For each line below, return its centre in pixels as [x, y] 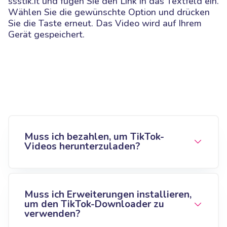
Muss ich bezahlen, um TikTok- [94, 137]
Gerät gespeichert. [46, 34]
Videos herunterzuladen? [82, 146]
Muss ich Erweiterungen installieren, [108, 194]
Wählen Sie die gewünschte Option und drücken [109, 12]
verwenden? [52, 214]
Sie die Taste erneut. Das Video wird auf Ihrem [105, 23]
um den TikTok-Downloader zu [94, 204]
